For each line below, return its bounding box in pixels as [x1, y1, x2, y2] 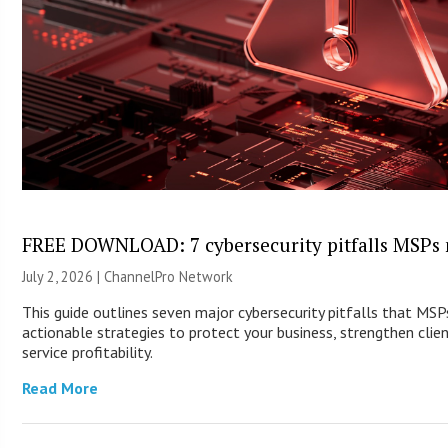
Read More [22, 377, 99, 398]
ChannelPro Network [104, 266, 234, 286]
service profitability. [22, 341, 154, 362]
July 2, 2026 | [22, 266, 105, 286]
